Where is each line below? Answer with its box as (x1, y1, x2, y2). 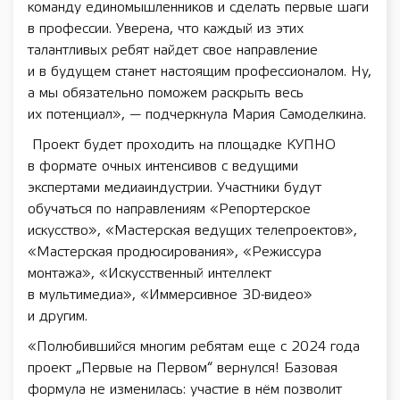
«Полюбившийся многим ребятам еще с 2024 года (28, 340, 360, 354)
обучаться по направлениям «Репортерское (28, 203, 311, 216)
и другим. (28, 310, 87, 323)
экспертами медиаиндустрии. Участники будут (28, 181, 321, 195)
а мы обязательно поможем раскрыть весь (28, 87, 304, 100)
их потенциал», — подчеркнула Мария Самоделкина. (28, 108, 366, 121)
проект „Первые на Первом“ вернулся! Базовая (28, 362, 337, 375)
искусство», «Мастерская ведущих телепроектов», (28, 224, 357, 237)
